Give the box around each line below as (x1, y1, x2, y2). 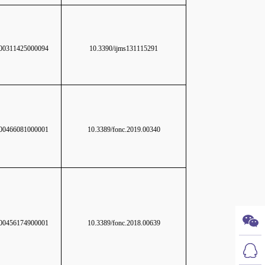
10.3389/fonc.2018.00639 (87, 219, 160, 227)
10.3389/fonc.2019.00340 (87, 125, 160, 134)
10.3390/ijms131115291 (89, 44, 158, 53)
